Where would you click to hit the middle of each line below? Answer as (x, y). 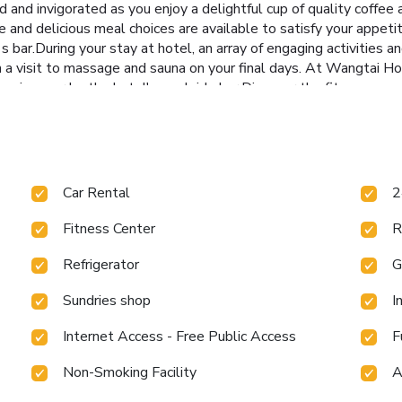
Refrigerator (101, 264)
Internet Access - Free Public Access (180, 336)
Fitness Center (109, 228)
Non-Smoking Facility (130, 372)
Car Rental (97, 192)
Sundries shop (107, 300)
